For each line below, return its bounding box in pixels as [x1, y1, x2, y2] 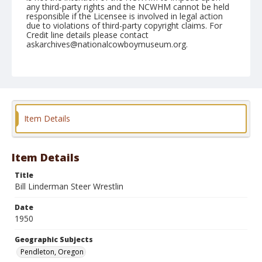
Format [26, 127, 54, 137]
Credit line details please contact [26, 29, 149, 40]
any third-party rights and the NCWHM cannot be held [26, 1, 229, 12]
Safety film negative [94, 139, 157, 149]
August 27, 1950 [26, 71, 88, 82]
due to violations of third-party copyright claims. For [26, 20, 222, 31]
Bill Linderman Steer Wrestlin [15, 181, 123, 192]
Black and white [32, 139, 84, 149]
